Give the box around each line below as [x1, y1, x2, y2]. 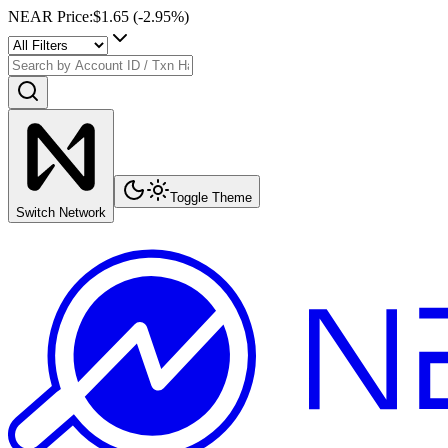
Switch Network [16, 205, 106, 220]
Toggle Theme [170, 190, 252, 205]
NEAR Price [8, 8, 89, 25]
